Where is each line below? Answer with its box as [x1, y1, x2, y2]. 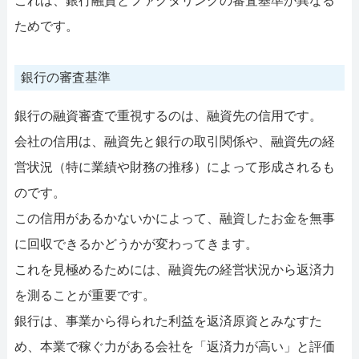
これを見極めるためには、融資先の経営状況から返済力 [14, 262, 335, 276]
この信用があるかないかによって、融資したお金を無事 [14, 211, 335, 225]
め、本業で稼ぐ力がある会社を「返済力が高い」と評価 [14, 339, 335, 353]
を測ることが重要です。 [14, 288, 155, 302]
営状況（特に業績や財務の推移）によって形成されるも [14, 159, 335, 174]
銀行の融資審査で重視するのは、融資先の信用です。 [14, 108, 322, 123]
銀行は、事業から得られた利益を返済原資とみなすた [14, 313, 322, 328]
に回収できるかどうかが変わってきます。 [14, 236, 258, 251]
